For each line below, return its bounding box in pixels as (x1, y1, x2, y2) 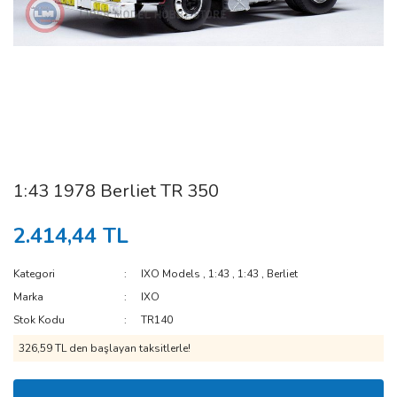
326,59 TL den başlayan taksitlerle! (19, 341, 191, 356)
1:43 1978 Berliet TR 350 (13, 179, 219, 204)
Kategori (13, 267, 55, 282)
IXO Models (141, 267, 201, 282)
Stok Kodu (13, 313, 65, 328)
